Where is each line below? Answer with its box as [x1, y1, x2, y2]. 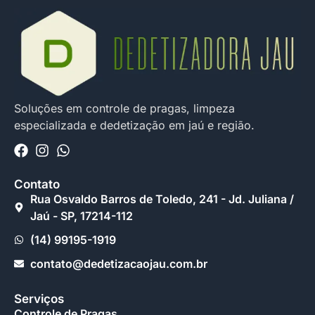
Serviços [14, 292, 64, 307]
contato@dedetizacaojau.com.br [30, 257, 207, 271]
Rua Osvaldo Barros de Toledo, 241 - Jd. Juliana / [30, 192, 294, 207]
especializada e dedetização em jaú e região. [14, 117, 255, 132]
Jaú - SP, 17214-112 [30, 209, 133, 224]
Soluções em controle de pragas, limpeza [14, 101, 235, 115]
